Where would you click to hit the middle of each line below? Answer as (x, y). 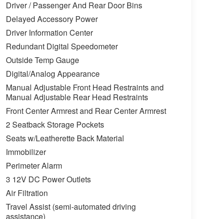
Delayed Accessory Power (52, 19)
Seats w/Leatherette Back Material (65, 138)
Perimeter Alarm (34, 166)
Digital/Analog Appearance (53, 74)
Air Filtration (27, 193)
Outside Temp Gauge (42, 60)
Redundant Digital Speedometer (62, 46)
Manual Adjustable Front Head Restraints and (85, 88)
